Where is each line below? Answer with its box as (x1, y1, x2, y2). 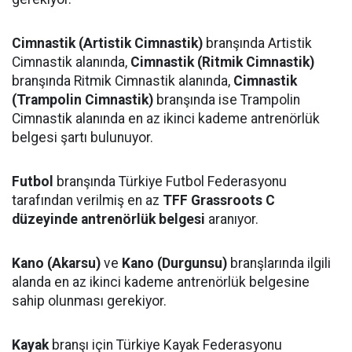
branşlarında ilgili (227, 255, 331, 271)
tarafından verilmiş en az (12, 192, 163, 208)
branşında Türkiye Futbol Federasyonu (53, 174, 287, 189)
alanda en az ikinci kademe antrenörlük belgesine (12, 274, 310, 290)
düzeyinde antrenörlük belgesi (12, 211, 205, 227)
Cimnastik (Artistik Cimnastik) (12, 35, 203, 51)
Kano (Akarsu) (12, 255, 101, 271)
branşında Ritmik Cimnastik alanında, (12, 73, 233, 89)
